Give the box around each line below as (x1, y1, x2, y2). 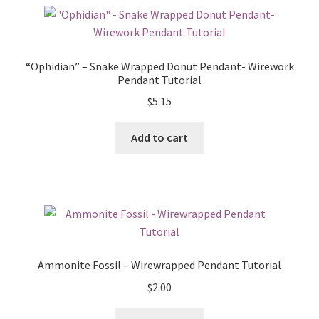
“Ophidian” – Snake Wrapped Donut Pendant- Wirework (25, 58, 294, 73)
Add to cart (131, 130, 188, 145)
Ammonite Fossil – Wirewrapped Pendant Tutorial (38, 258, 281, 273)
